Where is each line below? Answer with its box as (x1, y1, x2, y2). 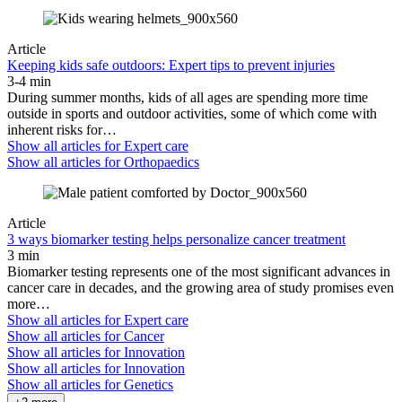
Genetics (124, 377, 173, 393)
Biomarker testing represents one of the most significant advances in (7, 264, 390, 280)
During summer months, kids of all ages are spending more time (7, 90, 368, 106)
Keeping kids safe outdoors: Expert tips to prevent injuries (7, 57, 335, 74)
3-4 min (7, 74, 51, 90)
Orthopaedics (124, 154, 199, 170)
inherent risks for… (7, 122, 117, 138)
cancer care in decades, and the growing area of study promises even (7, 280, 394, 296)
